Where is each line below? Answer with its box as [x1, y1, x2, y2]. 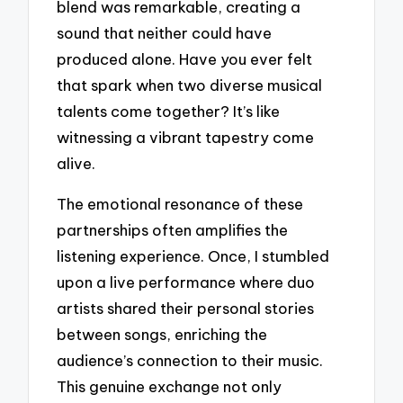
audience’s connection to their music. [57, 351, 324, 371]
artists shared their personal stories [57, 299, 315, 318]
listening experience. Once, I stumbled [57, 246, 330, 266]
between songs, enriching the [57, 325, 268, 345]
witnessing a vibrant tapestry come [57, 128, 315, 148]
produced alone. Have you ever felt [57, 49, 313, 69]
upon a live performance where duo [57, 273, 316, 292]
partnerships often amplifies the [57, 220, 289, 240]
